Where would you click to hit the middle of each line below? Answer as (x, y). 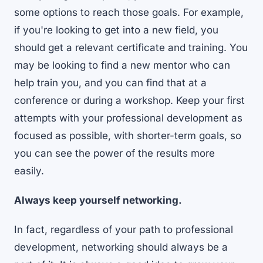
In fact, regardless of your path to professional (124, 230)
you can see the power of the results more (114, 154)
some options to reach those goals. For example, (129, 13)
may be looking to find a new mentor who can (122, 65)
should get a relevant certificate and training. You (131, 48)
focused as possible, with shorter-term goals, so (128, 136)
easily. (31, 171)
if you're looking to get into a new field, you (116, 30)
